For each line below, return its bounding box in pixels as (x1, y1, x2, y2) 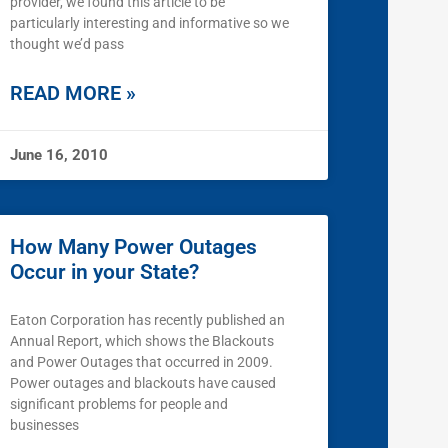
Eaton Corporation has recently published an (10, 312, 285, 329)
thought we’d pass (10, 36, 124, 53)
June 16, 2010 (10, 146, 108, 165)
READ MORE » (10, 81, 136, 106)
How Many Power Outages (10, 235, 257, 260)
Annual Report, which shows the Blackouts (10, 333, 274, 350)
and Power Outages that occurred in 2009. (10, 354, 273, 371)
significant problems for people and (10, 396, 228, 413)
